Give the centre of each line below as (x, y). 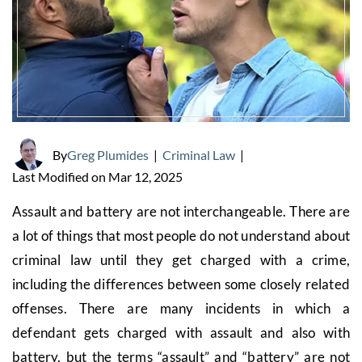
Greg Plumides (108, 154)
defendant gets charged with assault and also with (181, 333)
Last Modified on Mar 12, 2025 (97, 177)
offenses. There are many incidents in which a (181, 308)
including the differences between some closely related (181, 284)
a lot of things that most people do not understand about (181, 236)
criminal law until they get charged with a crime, (181, 260)
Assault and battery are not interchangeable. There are (181, 211)
